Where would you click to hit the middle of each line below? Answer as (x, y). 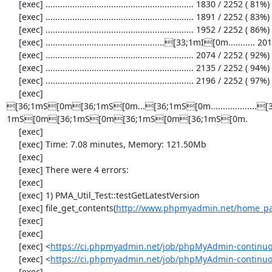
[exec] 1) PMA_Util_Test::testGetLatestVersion (12, 195)
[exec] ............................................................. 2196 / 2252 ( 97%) (12, 80)
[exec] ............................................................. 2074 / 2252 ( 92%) (12, 55)
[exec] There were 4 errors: (12, 169)
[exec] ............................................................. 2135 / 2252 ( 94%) (12, 67)
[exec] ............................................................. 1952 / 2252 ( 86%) (12, 29)
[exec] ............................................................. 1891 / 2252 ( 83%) (12, 16)
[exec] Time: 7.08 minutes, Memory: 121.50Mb (12, 144)
